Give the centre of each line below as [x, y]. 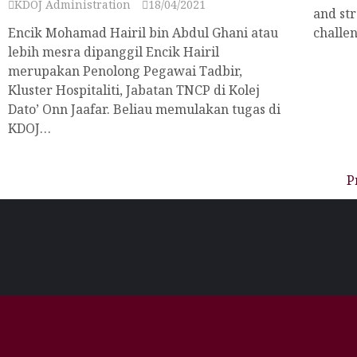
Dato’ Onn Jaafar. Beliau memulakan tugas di [144, 109]
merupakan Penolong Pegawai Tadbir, [125, 71]
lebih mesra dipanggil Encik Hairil [114, 52]
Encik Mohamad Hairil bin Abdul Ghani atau [143, 33]
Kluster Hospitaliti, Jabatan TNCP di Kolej [134, 90]
